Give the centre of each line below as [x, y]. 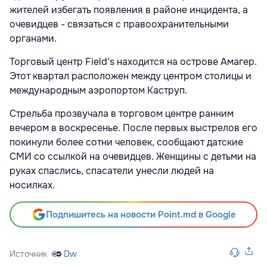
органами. [35, 39]
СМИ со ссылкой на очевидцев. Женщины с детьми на [133, 157]
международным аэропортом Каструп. [101, 91]
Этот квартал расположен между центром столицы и [131, 76]
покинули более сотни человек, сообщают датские [126, 142]
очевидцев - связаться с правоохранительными [119, 24]
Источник [28, 254]
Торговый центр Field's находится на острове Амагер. [133, 62]
